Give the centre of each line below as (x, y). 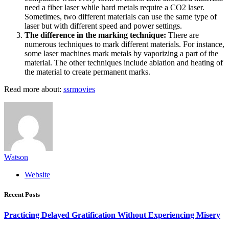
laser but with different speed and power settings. (103, 26)
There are (182, 35)
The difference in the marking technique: (95, 35)
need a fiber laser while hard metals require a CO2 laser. (114, 8)
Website (37, 175)
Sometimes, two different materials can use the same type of (121, 17)
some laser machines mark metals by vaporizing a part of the (121, 54)
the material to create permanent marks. (87, 72)
